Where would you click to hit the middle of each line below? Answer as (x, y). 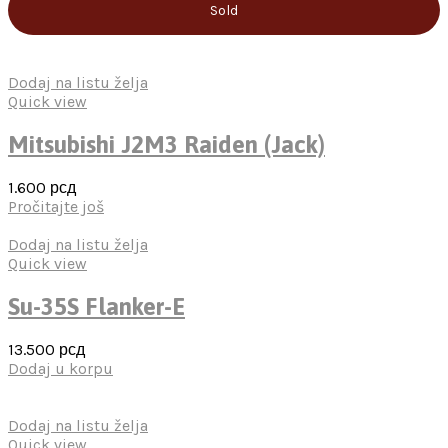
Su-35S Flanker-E (96, 307)
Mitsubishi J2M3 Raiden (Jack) (166, 145)
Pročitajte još (56, 207)
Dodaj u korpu (60, 369)
